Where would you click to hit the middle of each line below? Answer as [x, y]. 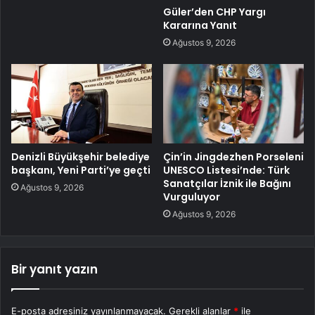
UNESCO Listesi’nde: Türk [226, 171]
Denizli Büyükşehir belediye [81, 157]
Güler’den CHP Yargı [214, 12]
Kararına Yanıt [200, 26]
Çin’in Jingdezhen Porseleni [233, 157]
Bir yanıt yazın [54, 270]
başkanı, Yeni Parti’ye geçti [81, 171]
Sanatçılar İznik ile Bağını [227, 184]
